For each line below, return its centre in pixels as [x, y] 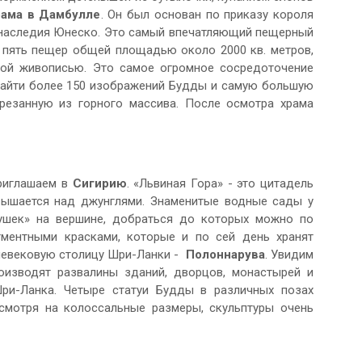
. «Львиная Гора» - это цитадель [220, 184]
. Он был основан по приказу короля [207, 15]
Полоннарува [225, 255]
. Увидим [289, 255]
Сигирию [99, 184]
